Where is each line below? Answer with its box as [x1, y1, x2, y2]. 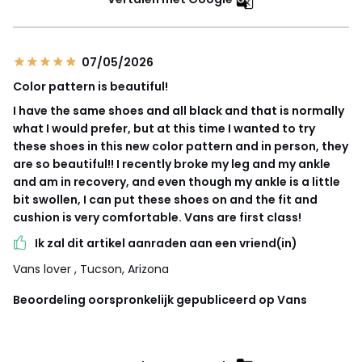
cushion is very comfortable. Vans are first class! [13, 208, 301, 225]
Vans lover [13, 260, 74, 277]
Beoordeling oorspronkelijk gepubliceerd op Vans [13, 291, 307, 308]
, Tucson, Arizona [74, 260, 169, 277]
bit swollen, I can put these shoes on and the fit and [13, 191, 318, 208]
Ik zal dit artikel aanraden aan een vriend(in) [35, 234, 297, 251]
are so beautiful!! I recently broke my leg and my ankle [13, 155, 330, 172]
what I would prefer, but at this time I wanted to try [13, 120, 315, 137]
